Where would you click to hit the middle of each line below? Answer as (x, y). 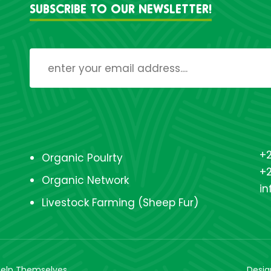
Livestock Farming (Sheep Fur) (120, 203)
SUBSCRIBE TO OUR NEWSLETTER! (121, 8)
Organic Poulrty (82, 158)
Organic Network (85, 180)
